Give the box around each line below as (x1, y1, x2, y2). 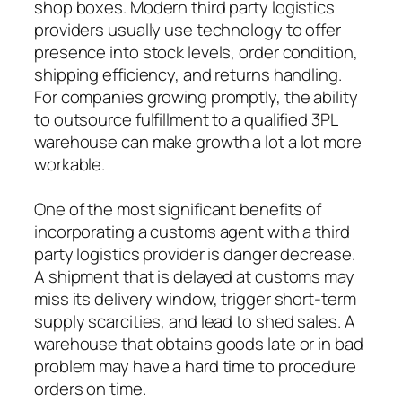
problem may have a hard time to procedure (34, 354, 356, 378)
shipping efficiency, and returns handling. (34, 62, 342, 86)
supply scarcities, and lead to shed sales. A (34, 309, 355, 333)
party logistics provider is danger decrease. (34, 241, 355, 266)
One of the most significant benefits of (34, 197, 322, 221)
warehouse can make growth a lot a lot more (34, 129, 362, 153)
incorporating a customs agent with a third (34, 219, 350, 243)
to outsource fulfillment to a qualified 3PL (34, 107, 337, 131)
